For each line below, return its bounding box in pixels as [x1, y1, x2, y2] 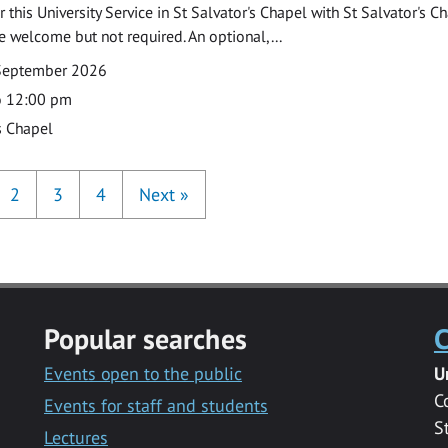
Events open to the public [43, 361, 242, 385]
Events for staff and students [43, 393, 268, 417]
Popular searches [43, 319, 247, 357]
